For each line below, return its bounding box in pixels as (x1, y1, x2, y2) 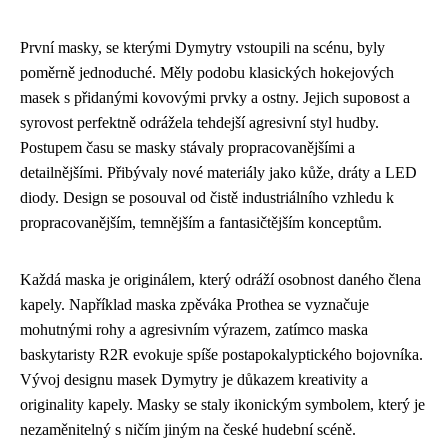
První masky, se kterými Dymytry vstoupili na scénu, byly (20, 39, 385, 57)
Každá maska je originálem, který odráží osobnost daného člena (20, 271, 421, 289)
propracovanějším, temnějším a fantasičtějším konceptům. (20, 214, 382, 232)
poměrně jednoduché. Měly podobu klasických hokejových (20, 64, 394, 82)
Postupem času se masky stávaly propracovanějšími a (20, 139, 355, 157)
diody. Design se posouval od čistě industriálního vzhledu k (20, 189, 394, 207)
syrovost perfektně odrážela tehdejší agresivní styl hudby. (20, 114, 379, 132)
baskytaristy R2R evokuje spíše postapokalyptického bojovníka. (20, 346, 423, 364)
